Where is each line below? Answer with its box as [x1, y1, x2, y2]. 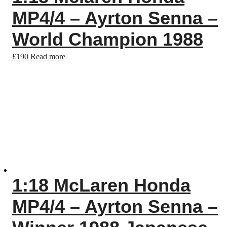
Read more [30, 52, 65, 61]
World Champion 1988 [12, 29, 203, 50]
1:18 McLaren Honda [12, 175, 191, 196]
